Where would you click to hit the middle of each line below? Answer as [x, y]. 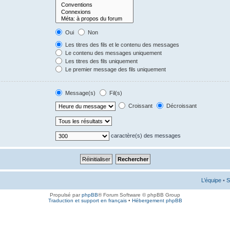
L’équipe [211, 180]
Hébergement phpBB [157, 200]
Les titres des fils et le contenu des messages [122, 45]
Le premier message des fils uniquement [115, 69]
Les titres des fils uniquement [101, 61]
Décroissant [181, 106]
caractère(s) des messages [145, 135]
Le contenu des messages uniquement [113, 53]
